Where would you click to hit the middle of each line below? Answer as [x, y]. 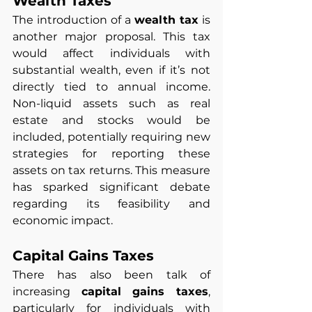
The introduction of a [73, 20]
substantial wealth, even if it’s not [111, 70]
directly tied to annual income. [111, 87]
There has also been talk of [111, 275]
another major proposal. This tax [111, 37]
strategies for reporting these [111, 154]
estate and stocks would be [111, 120]
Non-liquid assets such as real [111, 104]
